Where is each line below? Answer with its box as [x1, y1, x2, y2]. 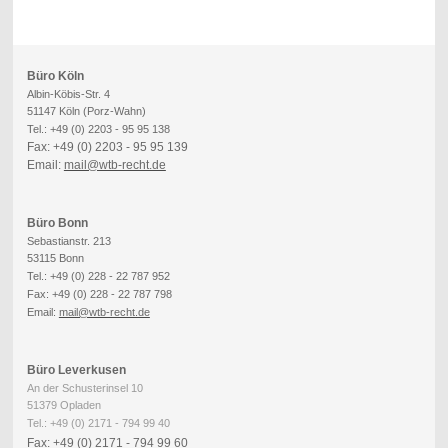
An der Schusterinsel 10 [26, 381, 143, 394]
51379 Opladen [26, 399, 101, 412]
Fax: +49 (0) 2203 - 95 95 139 [26, 140, 188, 155]
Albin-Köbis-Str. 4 [26, 87, 113, 100]
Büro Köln [26, 68, 84, 83]
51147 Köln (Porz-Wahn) [26, 105, 146, 118]
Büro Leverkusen [26, 362, 126, 377]
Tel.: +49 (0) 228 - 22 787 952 [26, 270, 170, 283]
